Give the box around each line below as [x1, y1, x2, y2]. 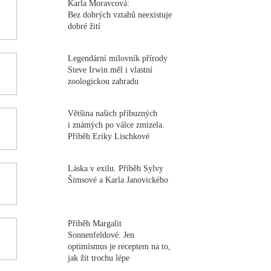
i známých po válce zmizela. [68, 120, 165, 129]
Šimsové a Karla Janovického [68, 175, 169, 184]
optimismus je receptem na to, [68, 241, 171, 251]
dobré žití [68, 21, 101, 31]
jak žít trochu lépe [68, 253, 130, 263]
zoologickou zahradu [68, 76, 139, 86]
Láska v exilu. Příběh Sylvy [68, 163, 164, 173]
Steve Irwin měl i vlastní [68, 65, 153, 74]
